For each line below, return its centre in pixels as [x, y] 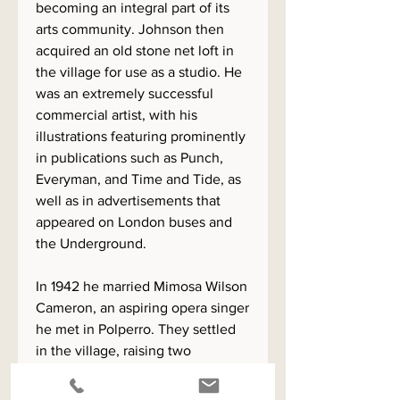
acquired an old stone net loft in [135, 50]
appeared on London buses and [134, 222]
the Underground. [93, 243]
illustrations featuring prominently [141, 136]
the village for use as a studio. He [139, 72]
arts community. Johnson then [130, 29]
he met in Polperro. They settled [136, 329]
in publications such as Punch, [129, 158]
